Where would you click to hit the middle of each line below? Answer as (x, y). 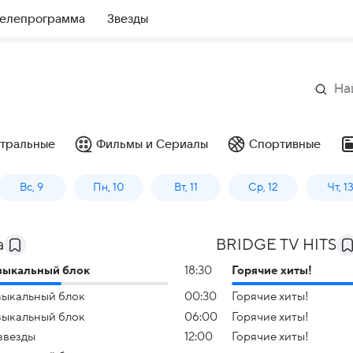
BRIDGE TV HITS (276, 245)
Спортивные (285, 144)
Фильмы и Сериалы (152, 144)
